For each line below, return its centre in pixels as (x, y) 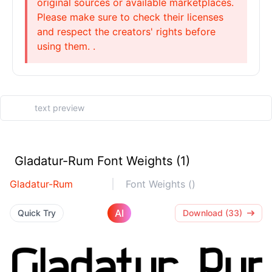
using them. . (66, 46)
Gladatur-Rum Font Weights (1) (102, 161)
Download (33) (212, 213)
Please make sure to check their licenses (130, 17)
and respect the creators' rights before (126, 32)
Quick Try (37, 213)
